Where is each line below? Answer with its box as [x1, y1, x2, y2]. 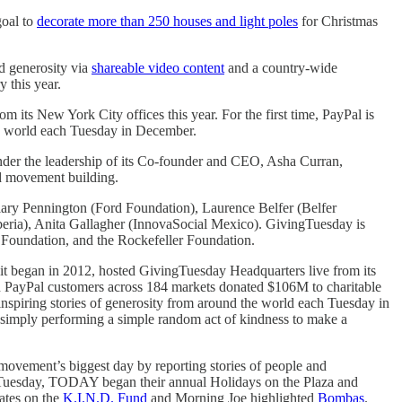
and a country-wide [224, 59, 337, 75]
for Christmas [298, 13, 378, 29]
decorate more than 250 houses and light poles [37, 13, 298, 29]
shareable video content [92, 59, 224, 75]
